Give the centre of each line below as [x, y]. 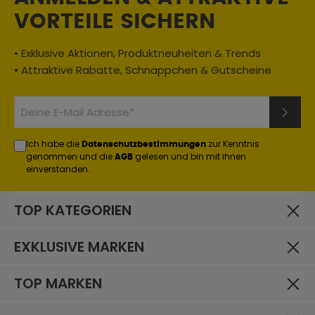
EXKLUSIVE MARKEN [79, 247]
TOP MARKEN [58, 283]
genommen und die [70, 156]
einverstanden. [58, 169]
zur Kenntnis [233, 144]
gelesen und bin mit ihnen [189, 156]
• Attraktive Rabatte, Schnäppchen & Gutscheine [143, 70]
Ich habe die [54, 144]
